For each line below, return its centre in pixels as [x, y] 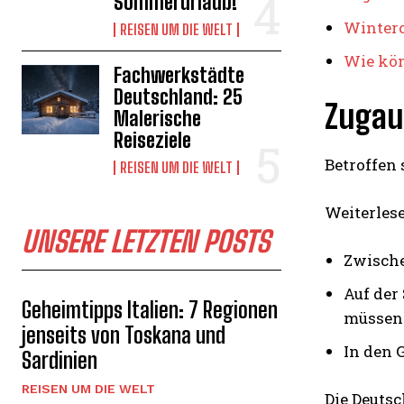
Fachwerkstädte [179, 75]
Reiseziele [153, 140]
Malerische [158, 118]
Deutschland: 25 [179, 96]
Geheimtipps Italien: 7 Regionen [150, 309]
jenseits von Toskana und [124, 335]
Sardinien [60, 360]
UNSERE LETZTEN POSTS [146, 241]
